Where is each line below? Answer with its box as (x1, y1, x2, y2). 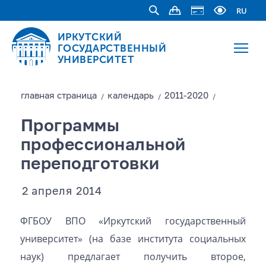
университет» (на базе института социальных (20, 232, 246, 245)
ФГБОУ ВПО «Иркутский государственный (20, 214, 246, 227)
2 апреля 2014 (21, 186, 103, 197)
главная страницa (20, 91, 97, 100)
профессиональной (20, 137, 186, 154)
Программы (20, 118, 120, 135)
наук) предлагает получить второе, (20, 250, 246, 263)
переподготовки (20, 156, 160, 173)
